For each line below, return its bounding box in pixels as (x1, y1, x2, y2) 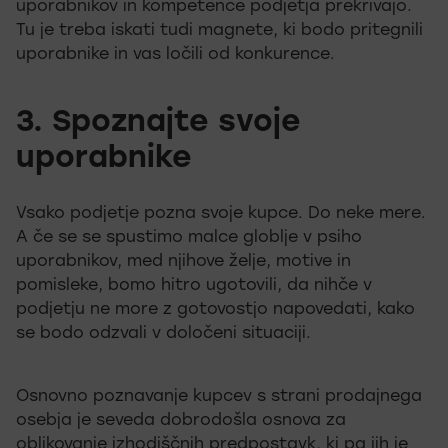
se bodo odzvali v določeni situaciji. (16, 325, 311, 342)
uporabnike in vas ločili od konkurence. (16, 46, 335, 63)
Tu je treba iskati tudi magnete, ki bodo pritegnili (16, 22, 423, 39)
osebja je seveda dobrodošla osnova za (16, 412, 346, 429)
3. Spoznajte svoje (16, 107, 301, 139)
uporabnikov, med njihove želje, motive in (16, 253, 351, 270)
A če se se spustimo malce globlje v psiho (16, 229, 362, 246)
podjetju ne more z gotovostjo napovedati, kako (16, 301, 415, 318)
